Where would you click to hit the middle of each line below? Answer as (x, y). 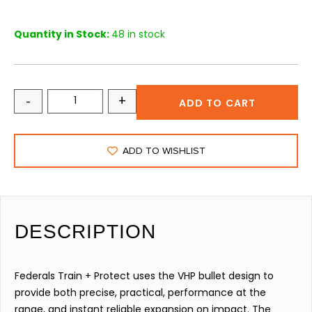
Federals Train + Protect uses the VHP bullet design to (144, 276)
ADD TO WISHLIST (164, 151)
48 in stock (138, 34)
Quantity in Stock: (63, 34)
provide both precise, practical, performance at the (140, 293)
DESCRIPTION (85, 232)
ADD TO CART (217, 103)
